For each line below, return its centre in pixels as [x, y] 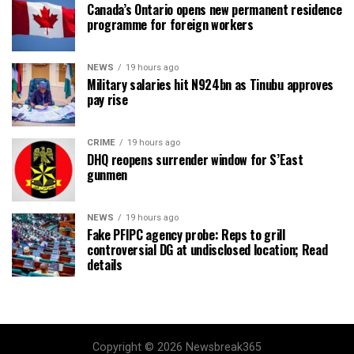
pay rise [107, 99]
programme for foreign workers [170, 24]
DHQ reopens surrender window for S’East [195, 159]
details [105, 264]
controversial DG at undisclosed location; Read [207, 249]
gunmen [107, 174]
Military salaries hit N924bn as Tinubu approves [210, 84]
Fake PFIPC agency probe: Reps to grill [186, 234]
